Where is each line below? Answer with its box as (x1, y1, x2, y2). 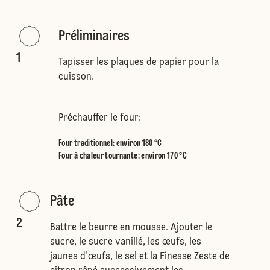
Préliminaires (58, 30, 130, 44)
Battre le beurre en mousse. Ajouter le (49, 223, 212, 233)
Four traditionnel (58, 139, 113, 148)
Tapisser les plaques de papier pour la (58, 58, 219, 67)
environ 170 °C (141, 152, 187, 160)
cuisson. (58, 72, 95, 82)
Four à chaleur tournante (58, 152, 138, 160)
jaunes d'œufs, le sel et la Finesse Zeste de (49, 252, 230, 262)
